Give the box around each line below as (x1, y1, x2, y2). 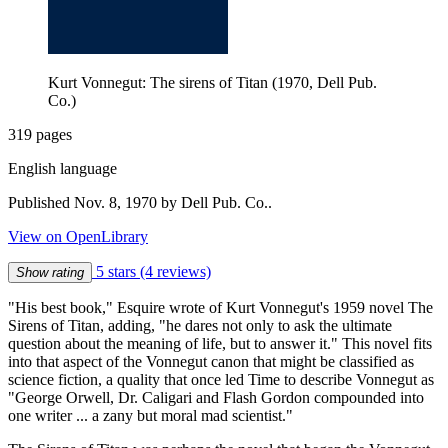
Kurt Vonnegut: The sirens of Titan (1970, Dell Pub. (48, 73, 377, 91)
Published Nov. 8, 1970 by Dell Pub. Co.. (8, 193, 272, 211)
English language (8, 159, 117, 177)
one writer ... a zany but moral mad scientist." (8, 406, 293, 424)
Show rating (16, 264, 84, 280)
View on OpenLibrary (8, 227, 148, 245)
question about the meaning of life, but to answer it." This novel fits (8, 334, 432, 352)
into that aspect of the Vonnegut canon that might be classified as (8, 352, 414, 370)
